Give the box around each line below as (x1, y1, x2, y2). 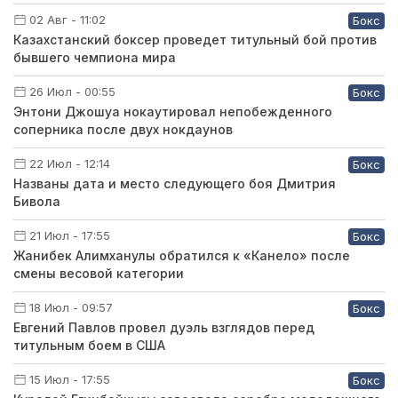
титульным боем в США (13, 338, 165, 354)
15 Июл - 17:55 (29, 372, 110, 387)
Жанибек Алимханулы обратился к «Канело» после (13, 248, 350, 264)
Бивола (13, 194, 60, 210)
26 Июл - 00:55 (29, 84, 115, 99)
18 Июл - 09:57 (29, 300, 113, 315)
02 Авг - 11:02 (29, 12, 106, 28)
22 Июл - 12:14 (29, 156, 110, 171)
